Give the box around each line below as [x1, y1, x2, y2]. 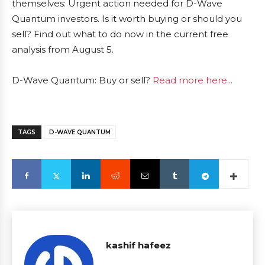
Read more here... [153, 75, 232, 86]
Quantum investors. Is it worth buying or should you [12, 13, 242, 24]
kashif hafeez [106, 240, 171, 251]
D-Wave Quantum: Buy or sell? [12, 75, 153, 86]
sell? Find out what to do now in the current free [12, 28, 228, 40]
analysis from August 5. [12, 44, 114, 55]
